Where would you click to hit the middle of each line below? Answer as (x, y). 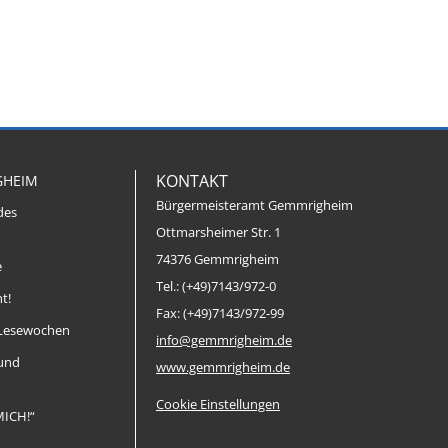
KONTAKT (192, 181)
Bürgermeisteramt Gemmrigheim (254, 205)
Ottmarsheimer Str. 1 (218, 232)
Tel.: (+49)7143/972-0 (216, 286)
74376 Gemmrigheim (217, 259)
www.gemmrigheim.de (223, 367)
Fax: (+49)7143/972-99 (220, 313)
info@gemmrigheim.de (224, 340)
